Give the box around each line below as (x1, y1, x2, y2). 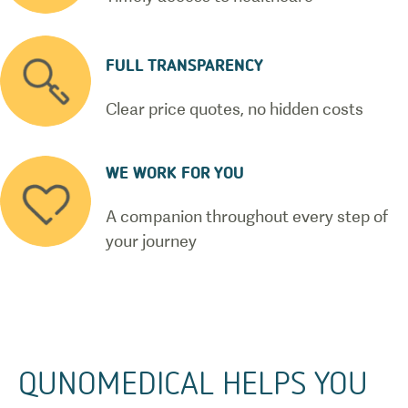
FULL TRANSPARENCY (106, 54, 263, 76)
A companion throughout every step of (106, 207, 388, 226)
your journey (106, 231, 197, 250)
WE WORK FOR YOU (106, 161, 244, 183)
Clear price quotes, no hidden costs (106, 99, 363, 118)
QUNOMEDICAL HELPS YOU (18, 362, 368, 402)
